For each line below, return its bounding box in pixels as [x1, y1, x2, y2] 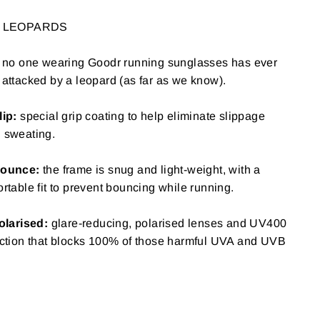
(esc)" [40, 71, 71, 84]
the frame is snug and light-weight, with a [43, 164, 261, 176]
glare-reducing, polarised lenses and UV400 [51, 217, 287, 229]
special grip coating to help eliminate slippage [20, 110, 266, 122]
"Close [40, 53, 76, 66]
